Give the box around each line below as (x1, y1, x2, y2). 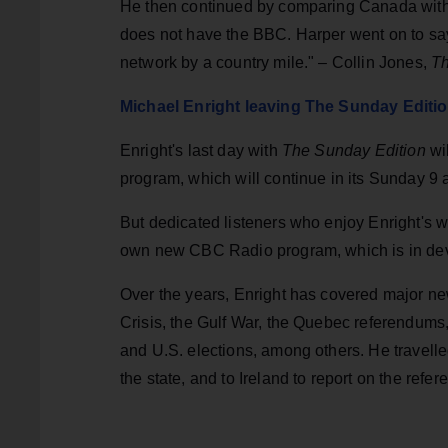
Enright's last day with (120, 142, 282, 160)
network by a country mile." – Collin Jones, (120, 54, 432, 72)
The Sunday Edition (281, 142, 426, 160)
